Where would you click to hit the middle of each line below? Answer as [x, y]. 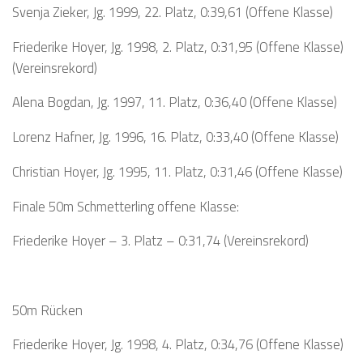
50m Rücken [47, 310]
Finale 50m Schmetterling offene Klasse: [126, 206]
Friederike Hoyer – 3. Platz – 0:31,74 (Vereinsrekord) [160, 241]
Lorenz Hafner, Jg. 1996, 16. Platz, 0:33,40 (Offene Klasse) [175, 137]
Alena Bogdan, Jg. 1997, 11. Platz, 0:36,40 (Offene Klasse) [175, 102]
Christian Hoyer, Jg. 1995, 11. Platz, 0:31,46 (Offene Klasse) [177, 171]
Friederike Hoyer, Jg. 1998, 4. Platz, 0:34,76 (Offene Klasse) [178, 344]
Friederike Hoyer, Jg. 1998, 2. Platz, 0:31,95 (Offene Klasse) [178, 46]
